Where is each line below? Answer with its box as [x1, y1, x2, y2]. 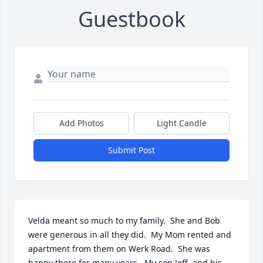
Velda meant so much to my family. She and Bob [28, 215, 220, 227]
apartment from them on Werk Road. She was [28, 243, 210, 255]
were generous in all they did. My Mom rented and [28, 229, 231, 241]
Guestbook [77, 5, 186, 34]
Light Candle [157, 117, 207, 129]
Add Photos [59, 117, 104, 129]
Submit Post [108, 144, 155, 156]
